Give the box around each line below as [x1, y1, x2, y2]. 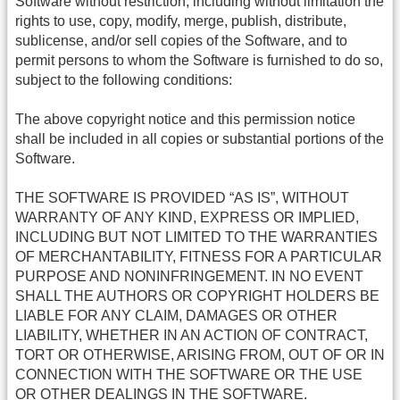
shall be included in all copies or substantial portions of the [15, 131, 384, 147]
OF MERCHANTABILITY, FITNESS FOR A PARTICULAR [15, 249, 382, 265]
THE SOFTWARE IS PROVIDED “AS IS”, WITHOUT [15, 190, 349, 206]
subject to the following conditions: [15, 71, 232, 87]
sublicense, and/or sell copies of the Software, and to [15, 32, 347, 48]
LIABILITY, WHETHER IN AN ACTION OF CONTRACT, [15, 328, 368, 344]
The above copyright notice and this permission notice [15, 112, 355, 128]
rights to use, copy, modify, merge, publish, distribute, [15, 12, 346, 29]
